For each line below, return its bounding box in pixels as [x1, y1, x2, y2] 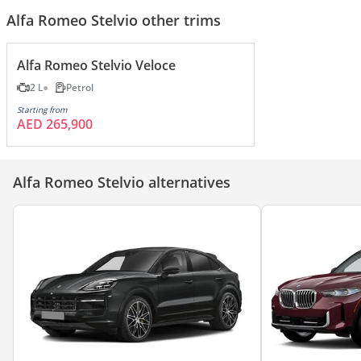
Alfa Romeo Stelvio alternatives [13, 172, 230, 193]
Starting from [17, 104, 67, 116]
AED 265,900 [17, 115, 93, 134]
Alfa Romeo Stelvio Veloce [17, 56, 176, 75]
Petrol [66, 81, 93, 95]
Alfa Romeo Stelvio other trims [6, 10, 221, 31]
